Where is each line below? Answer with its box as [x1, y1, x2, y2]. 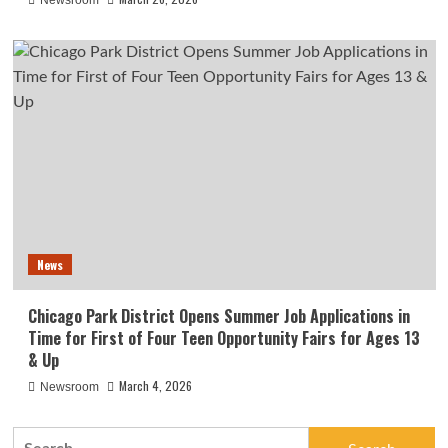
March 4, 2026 [118, 377, 192, 395]
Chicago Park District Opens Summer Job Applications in [27, 304, 410, 329]
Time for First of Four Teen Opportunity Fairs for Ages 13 [27, 326, 420, 351]
